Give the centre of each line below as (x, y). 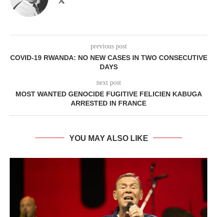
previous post (108, 46)
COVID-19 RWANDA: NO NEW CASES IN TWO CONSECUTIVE (108, 57)
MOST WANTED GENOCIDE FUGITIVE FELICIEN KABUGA (108, 94)
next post (108, 82)
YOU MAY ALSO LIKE (108, 138)
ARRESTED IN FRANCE (108, 103)
